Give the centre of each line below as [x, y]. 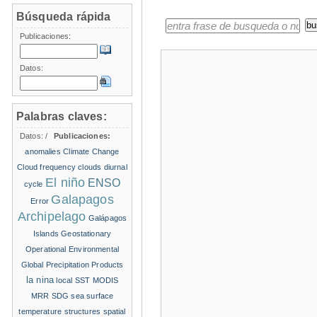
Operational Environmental [72, 249]
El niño [65, 182]
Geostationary [86, 233]
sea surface [92, 295]
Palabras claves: [62, 116]
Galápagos [108, 218]
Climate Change [91, 151]
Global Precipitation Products [72, 264]
